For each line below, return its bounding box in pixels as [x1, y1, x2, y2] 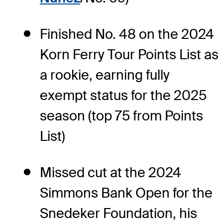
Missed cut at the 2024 [40, 164, 181, 182]
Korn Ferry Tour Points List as [40, 46, 219, 64]
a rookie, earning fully [40, 66, 170, 84]
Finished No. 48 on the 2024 [40, 25, 214, 43]
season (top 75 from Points [40, 107, 203, 125]
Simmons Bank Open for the [40, 184, 213, 202]
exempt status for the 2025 [40, 87, 207, 105]
